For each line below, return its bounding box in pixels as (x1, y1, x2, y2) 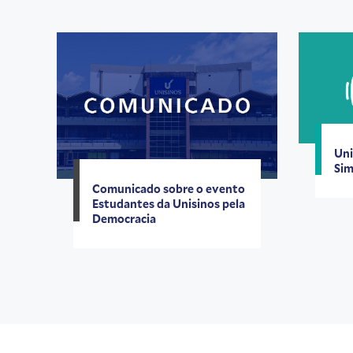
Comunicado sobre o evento (92, 181, 245, 197)
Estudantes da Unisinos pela (92, 196, 245, 212)
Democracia (92, 211, 156, 227)
